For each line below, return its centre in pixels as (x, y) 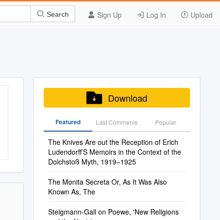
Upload (201, 15)
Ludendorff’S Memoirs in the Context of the (114, 152)
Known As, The (71, 192)
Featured (68, 122)
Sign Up (109, 15)
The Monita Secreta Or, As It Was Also (107, 182)
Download (127, 98)
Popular (165, 122)
